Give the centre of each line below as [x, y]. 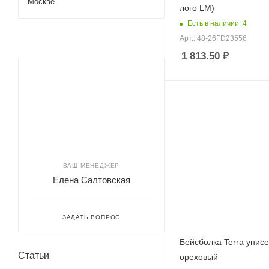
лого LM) [197, 8]
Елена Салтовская [91, 180]
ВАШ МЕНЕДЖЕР [91, 165]
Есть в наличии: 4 [217, 23]
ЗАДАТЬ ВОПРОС [91, 217]
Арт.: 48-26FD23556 [213, 39]
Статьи [34, 255]
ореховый [199, 257]
